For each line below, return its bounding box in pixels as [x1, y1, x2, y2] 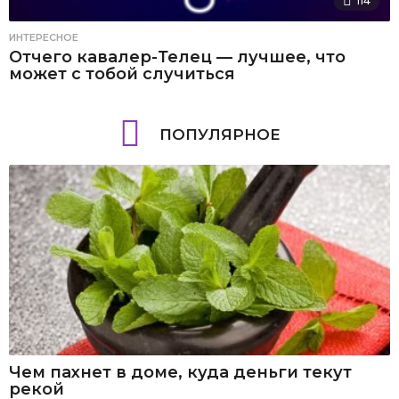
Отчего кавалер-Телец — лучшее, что [9, 47, 346, 68]
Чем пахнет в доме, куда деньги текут [9, 362, 352, 383]
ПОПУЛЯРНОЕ [159, 126, 281, 144]
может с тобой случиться [9, 64, 235, 85]
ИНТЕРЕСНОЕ [9, 31, 78, 45]
